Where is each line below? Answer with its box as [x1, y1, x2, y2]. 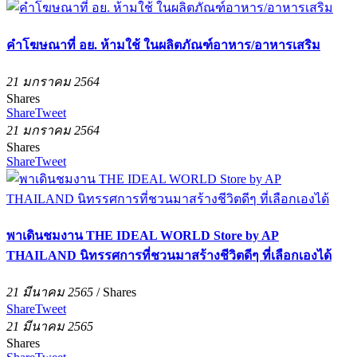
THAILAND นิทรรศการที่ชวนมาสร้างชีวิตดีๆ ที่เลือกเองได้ [6, 249, 331, 263]
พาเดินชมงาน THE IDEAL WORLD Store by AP [6, 229, 279, 243]
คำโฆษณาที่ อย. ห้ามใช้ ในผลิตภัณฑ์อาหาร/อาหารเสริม [6, 37, 320, 52]
